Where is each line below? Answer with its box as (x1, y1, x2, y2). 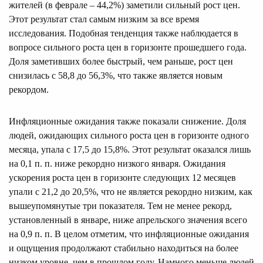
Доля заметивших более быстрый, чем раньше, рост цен (9, 56, 233, 66)
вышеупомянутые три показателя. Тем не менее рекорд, (9, 200, 232, 211)
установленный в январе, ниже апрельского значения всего (9, 214, 247, 225)
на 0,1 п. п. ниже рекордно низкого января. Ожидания (9, 158, 225, 168)
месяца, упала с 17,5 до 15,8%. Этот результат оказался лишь (9, 144, 251, 154)
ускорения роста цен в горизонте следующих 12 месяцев (9, 172, 236, 183)
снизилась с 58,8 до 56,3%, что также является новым (9, 70, 222, 80)
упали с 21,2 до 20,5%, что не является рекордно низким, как (9, 186, 252, 197)
